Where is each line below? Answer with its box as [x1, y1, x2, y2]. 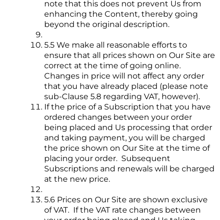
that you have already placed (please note [44, 82, 208, 91]
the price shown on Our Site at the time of [44, 143, 210, 153]
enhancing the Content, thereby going [44, 9, 198, 19]
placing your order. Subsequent [44, 154, 170, 164]
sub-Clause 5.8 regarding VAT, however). [44, 92, 200, 102]
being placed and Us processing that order [44, 123, 212, 133]
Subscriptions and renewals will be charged [44, 164, 215, 174]
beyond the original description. [44, 20, 169, 29]
